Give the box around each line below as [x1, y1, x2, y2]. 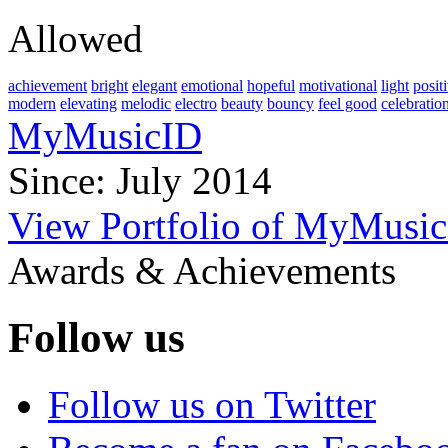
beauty [221, 95, 263, 113]
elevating [60, 95, 117, 113]
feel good [318, 95, 377, 113]
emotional [181, 77, 243, 95]
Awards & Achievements [8, 249, 396, 293]
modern [8, 95, 56, 113]
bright [91, 77, 128, 95]
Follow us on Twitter [48, 383, 376, 427]
